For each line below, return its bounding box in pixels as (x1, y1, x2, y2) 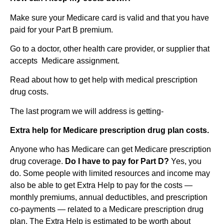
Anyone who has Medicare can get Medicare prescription (10, 145, 211, 154)
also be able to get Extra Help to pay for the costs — (10, 181, 192, 190)
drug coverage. (10, 157, 65, 166)
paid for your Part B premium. (10, 25, 113, 34)
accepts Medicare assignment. (10, 56, 119, 65)
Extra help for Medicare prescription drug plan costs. (10, 126, 209, 135)
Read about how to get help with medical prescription (10, 75, 197, 84)
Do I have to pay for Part (65, 157, 156, 166)
